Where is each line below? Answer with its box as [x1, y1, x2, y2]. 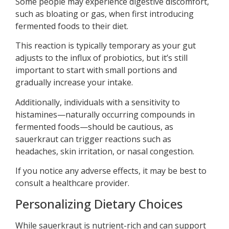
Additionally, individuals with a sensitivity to [15, 96, 180, 108]
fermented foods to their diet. [15, 20, 128, 32]
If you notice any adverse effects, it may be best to [15, 165, 207, 177]
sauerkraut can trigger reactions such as [15, 133, 171, 145]
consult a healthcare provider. [15, 177, 129, 189]
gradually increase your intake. [15, 77, 133, 88]
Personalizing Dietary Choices [15, 195, 182, 212]
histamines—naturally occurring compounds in [15, 108, 195, 120]
